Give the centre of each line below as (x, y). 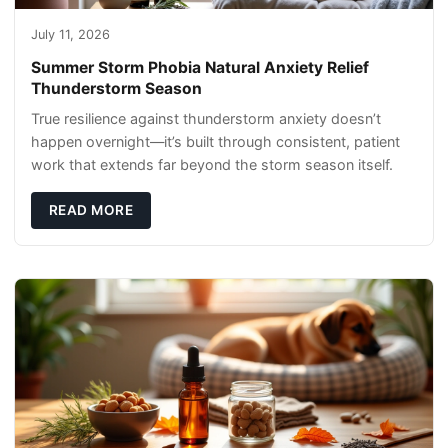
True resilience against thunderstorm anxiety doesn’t (206, 119)
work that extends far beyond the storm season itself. (212, 165)
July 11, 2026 (70, 35)
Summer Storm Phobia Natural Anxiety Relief (200, 68)
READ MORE (91, 210)
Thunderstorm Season (116, 89)
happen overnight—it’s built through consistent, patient (215, 142)
